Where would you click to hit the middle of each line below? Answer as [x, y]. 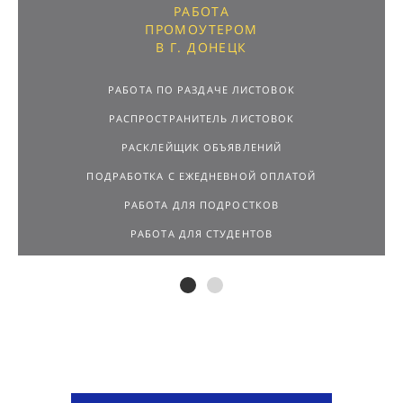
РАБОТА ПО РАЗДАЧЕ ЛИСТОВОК [201, 58]
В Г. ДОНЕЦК [201, 15]
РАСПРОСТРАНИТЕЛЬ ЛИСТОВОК [201, 86]
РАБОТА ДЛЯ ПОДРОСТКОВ [201, 173]
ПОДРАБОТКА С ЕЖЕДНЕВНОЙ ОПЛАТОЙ [201, 144]
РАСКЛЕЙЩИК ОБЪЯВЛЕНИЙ [201, 115]
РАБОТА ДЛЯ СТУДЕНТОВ [201, 201]
